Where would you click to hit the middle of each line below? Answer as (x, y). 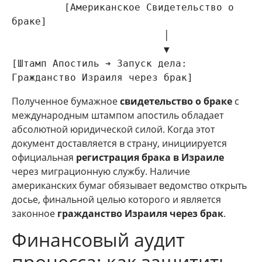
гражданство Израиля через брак (140, 213)
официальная (44, 157)
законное (35, 213)
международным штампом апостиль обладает (118, 115)
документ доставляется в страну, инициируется (119, 143)
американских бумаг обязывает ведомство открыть (129, 185)
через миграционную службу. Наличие (101, 171)
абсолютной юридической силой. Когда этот (113, 129)
